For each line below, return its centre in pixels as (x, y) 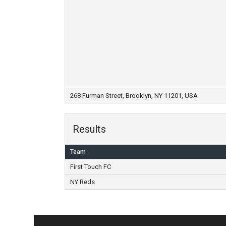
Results (89, 129)
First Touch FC (90, 167)
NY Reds (82, 182)
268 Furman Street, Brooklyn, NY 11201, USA (134, 96)
